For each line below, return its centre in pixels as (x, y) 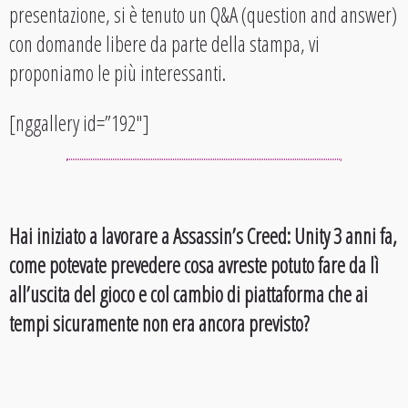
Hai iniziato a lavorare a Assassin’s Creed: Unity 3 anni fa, (203, 235)
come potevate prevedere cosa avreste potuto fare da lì (194, 265)
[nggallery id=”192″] (79, 123)
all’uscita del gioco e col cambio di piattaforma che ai (189, 294)
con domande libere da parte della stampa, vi (164, 44)
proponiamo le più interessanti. (117, 73)
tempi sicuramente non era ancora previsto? (159, 323)
